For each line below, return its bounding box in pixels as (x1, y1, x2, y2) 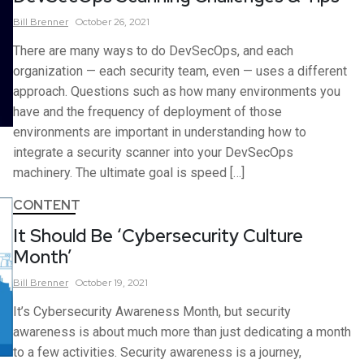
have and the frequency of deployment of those (13, 104, 282, 120)
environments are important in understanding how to (13, 124, 306, 141)
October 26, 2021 (76, 15, 149, 29)
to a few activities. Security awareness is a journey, (13, 344, 301, 361)
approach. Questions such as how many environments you (13, 84, 340, 100)
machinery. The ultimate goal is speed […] (13, 165, 245, 181)
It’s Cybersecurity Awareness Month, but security (13, 304, 291, 320)
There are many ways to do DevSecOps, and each (13, 43, 293, 59)
